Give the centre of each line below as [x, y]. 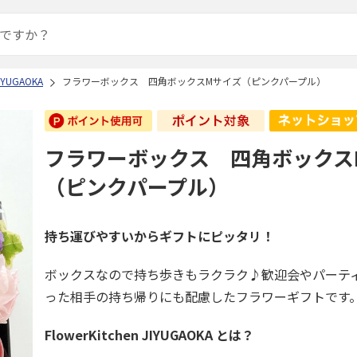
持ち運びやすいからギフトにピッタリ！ [160, 236]
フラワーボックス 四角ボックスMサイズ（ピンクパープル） [194, 81]
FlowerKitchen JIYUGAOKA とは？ [150, 335]
